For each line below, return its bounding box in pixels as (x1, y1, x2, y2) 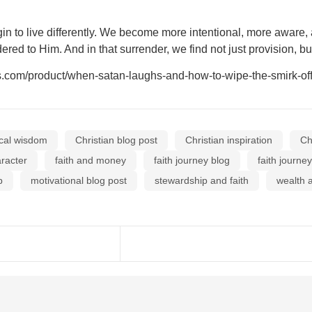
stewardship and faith (155, 174, 249, 186)
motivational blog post (31, 174, 127, 186)
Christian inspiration (185, 134, 272, 146)
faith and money (55, 154, 126, 166)
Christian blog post (75, 134, 157, 146)
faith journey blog (154, 154, 230, 166)
